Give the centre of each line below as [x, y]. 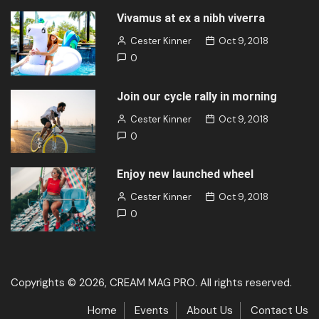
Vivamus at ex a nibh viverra [191, 19]
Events [152, 310]
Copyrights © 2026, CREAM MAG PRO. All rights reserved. [151, 282]
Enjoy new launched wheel [185, 174]
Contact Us [279, 310]
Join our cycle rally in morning [197, 96]
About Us [210, 310]
